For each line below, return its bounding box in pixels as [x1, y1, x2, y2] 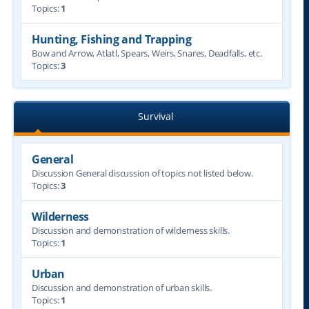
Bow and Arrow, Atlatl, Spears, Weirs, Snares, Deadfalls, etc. [32, 47, 262, 59]
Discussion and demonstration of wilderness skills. [32, 224, 230, 237]
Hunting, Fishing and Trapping [32, 32, 192, 47]
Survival [138, 110, 174, 123]
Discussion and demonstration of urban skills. [32, 281, 212, 294]
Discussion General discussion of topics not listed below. [32, 167, 253, 179]
